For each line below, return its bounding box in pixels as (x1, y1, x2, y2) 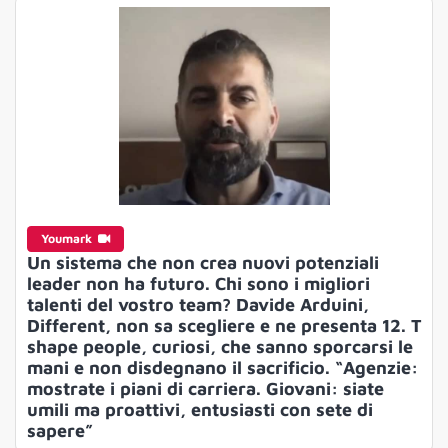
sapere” (26, 419, 93, 441)
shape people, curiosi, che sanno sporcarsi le (26, 335, 413, 357)
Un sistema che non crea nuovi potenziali (26, 251, 379, 273)
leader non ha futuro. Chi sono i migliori (26, 272, 370, 294)
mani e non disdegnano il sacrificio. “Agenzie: (26, 356, 418, 378)
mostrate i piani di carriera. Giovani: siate (26, 377, 384, 399)
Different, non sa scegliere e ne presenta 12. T (26, 314, 422, 336)
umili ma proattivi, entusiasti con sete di (26, 398, 373, 420)
